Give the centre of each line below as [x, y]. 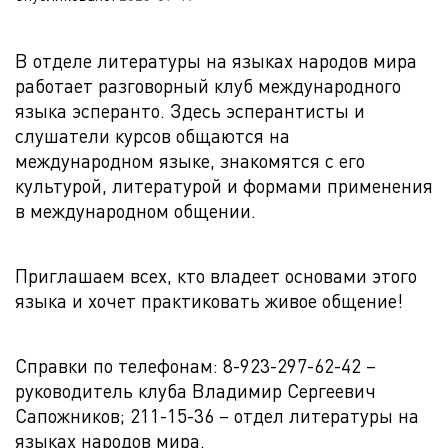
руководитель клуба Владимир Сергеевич [195, 390]
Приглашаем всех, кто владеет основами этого [216, 275]
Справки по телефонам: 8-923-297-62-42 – [195, 365]
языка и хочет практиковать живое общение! [209, 300]
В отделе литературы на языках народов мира [216, 60]
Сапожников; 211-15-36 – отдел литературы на [217, 415]
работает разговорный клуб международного [208, 85]
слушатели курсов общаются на [152, 135]
